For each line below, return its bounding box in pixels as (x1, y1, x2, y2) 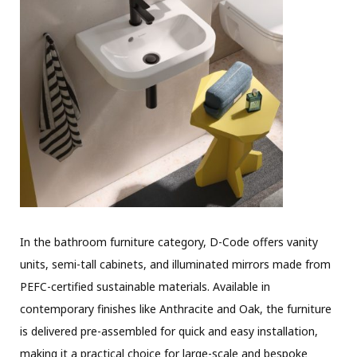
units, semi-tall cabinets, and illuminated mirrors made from (20, 256, 331, 272)
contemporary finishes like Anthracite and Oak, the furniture (20, 300, 331, 316)
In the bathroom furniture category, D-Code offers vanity (20, 233, 318, 249)
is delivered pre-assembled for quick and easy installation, (20, 323, 318, 339)
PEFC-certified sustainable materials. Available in (20, 278, 270, 294)
